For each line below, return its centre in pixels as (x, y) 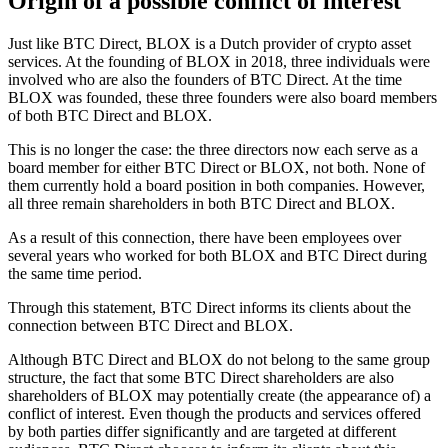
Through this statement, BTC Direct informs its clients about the (209, 307)
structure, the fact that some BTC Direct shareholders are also (201, 377)
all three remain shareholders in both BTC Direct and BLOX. (201, 203)
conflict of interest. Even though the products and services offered (214, 413)
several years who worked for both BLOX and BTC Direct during (217, 255)
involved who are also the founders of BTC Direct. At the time (205, 79)
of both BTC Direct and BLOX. (110, 115)
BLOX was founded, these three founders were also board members (222, 97)
